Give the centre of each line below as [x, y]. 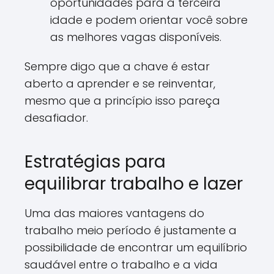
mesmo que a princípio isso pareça [122, 101]
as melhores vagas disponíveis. [136, 37]
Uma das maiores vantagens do [114, 213]
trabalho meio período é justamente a [131, 230]
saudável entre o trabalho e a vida [121, 265]
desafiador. [56, 118]
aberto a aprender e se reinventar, [120, 83]
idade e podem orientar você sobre [149, 20]
